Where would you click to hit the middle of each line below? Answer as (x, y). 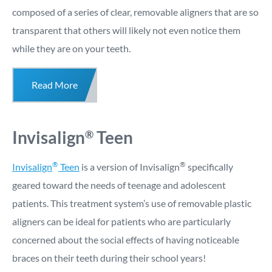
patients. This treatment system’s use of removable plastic (132, 203)
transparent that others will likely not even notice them (126, 30)
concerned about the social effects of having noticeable (126, 240)
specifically (209, 167)
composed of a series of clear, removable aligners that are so (135, 12)
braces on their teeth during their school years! (109, 258)
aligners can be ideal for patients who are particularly (121, 222)
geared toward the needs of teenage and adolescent (119, 185)
